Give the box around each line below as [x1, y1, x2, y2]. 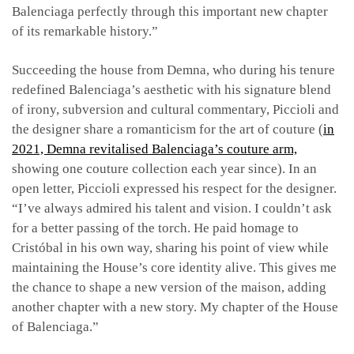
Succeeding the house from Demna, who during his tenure [12, 62, 335, 77]
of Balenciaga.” [12, 318, 99, 334]
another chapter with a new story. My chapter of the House [12, 299, 338, 314]
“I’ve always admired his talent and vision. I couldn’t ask [12, 200, 332, 216]
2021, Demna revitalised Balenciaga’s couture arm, [12, 141, 297, 156]
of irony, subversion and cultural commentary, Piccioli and [12, 101, 339, 117]
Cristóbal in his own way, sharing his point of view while [12, 239, 329, 255]
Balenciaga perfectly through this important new [12, 3, 283, 19]
